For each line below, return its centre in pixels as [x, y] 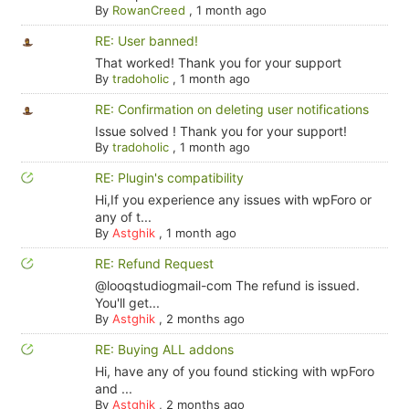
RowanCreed [148, 10]
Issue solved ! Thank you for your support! [220, 131]
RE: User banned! [146, 41]
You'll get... [127, 303]
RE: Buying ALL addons [164, 349]
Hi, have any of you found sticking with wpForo [234, 371]
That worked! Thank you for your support [218, 63]
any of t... [123, 217]
